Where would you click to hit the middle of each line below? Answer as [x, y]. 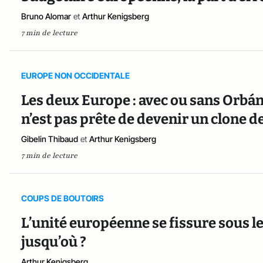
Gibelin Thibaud [50, 139]
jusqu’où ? [54, 242]
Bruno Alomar [46, 16]
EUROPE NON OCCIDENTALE [75, 75]
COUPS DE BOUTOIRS [63, 198]
